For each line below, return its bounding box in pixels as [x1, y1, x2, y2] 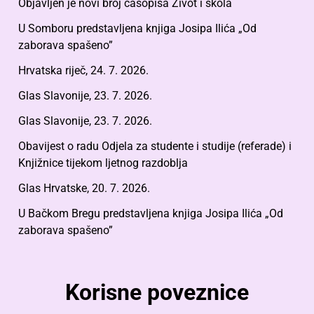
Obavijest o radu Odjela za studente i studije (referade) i [18, 139, 292, 153]
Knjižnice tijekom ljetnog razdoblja [18, 156, 188, 170]
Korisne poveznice [65, 279, 249, 306]
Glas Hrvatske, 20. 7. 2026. [18, 182, 150, 196]
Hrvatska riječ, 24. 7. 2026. [18, 64, 149, 78]
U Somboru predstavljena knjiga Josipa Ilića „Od [18, 22, 257, 36]
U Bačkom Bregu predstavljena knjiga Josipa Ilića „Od [18, 207, 283, 221]
